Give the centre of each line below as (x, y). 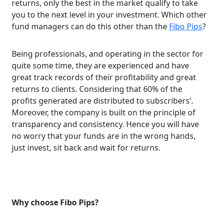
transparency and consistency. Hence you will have (105, 124)
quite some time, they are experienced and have (100, 65)
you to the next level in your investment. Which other (109, 14)
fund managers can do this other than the (90, 26)
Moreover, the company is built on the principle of (104, 112)
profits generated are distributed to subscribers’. (102, 100)
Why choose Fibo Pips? (55, 202)
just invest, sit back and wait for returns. (86, 147)
